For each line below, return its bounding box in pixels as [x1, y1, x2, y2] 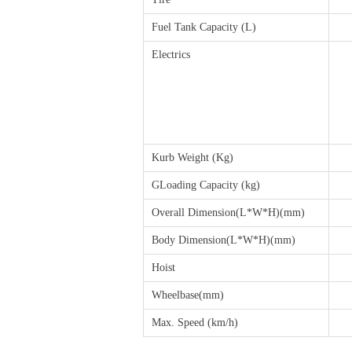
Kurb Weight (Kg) [152, 152, 233, 163]
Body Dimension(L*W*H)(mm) [152, 234, 295, 246]
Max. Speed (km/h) [152, 317, 238, 328]
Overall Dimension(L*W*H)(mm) [152, 207, 305, 218]
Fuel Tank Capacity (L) [152, 21, 256, 33]
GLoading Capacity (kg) [152, 179, 260, 191]
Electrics [152, 49, 190, 60]
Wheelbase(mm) [152, 289, 224, 301]
